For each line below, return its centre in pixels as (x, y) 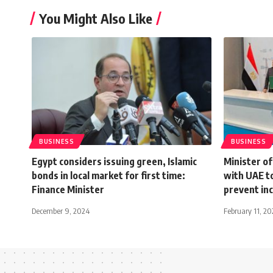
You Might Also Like (96, 18)
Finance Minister (68, 189)
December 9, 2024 (61, 211)
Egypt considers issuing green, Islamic (114, 161)
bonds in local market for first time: (108, 175)
